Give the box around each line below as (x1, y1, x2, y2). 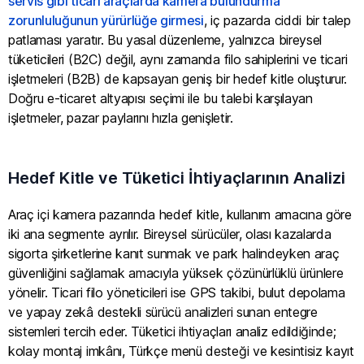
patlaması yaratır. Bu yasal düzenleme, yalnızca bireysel (8, 32, 323, 49)
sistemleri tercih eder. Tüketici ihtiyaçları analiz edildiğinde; (8, 323, 336, 340)
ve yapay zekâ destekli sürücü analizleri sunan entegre (8, 304, 318, 321)
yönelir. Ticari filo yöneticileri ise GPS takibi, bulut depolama (8, 284, 345, 301)
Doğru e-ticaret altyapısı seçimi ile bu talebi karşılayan (8, 90, 313, 107)
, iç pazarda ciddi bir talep (203, 12, 351, 29)
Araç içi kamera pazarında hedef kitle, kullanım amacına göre (8, 206, 352, 223)
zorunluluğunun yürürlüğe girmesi (8, 12, 204, 29)
